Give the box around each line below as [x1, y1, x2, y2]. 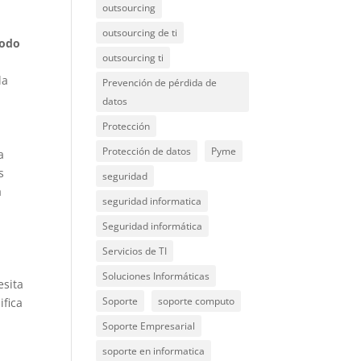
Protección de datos [102, 144, 192, 158]
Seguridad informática [102, 219, 203, 233]
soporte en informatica [102, 344, 205, 358]
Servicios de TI [102, 244, 168, 258]
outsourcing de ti [102, 26, 178, 39]
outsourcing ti [102, 51, 164, 64]
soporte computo [158, 294, 235, 308]
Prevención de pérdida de [102, 76, 218, 89]
